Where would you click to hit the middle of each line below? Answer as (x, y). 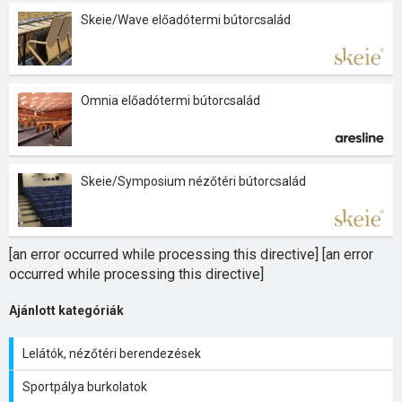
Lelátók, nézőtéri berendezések (112, 354)
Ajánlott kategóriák (66, 310)
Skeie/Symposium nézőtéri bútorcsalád (193, 181)
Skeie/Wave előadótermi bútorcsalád (186, 20)
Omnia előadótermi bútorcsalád (170, 100)
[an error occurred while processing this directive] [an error (191, 254)
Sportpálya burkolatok (85, 387)
